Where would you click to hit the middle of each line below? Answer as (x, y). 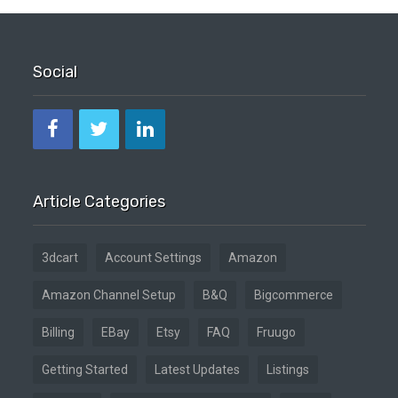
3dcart (60, 258)
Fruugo (276, 332)
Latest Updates (197, 370)
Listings (287, 370)
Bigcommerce (293, 295)
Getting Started (84, 370)
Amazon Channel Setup (108, 295)
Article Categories (99, 202)
